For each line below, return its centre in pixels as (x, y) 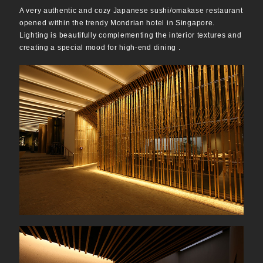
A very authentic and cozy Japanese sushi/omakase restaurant (131, 10)
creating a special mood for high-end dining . (102, 47)
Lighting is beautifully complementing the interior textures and (131, 35)
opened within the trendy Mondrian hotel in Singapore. (117, 23)
